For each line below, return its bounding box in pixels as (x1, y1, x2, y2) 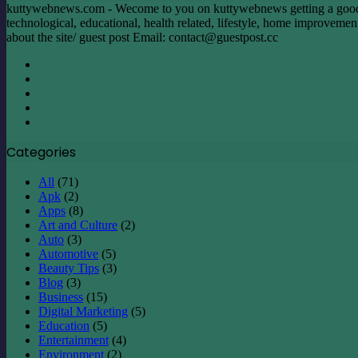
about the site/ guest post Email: (6, 30, 169, 44)
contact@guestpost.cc (169, 30, 278, 44)
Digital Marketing (38, 304, 128, 318)
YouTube (38, 99, 84, 113)
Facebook (38, 56, 87, 70)
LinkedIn (38, 85, 84, 99)
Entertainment (38, 332, 109, 347)
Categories (6, 142, 76, 161)
